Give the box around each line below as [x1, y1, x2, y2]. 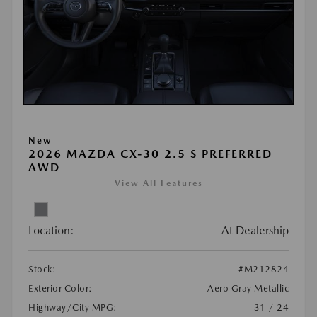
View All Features [114, 178, 203, 188]
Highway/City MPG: [28, 301, 117, 313]
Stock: [28, 263, 56, 275]
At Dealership [221, 223, 289, 237]
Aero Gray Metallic [207, 282, 289, 294]
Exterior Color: [28, 282, 93, 294]
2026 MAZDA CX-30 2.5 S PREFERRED [28, 146, 272, 161]
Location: [28, 223, 74, 237]
